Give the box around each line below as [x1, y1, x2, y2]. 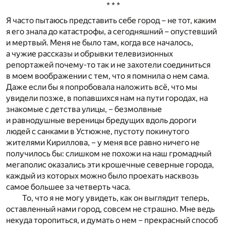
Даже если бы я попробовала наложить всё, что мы [6, 82, 197, 92]
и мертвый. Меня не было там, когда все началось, [6, 38, 193, 48]
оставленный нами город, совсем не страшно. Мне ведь [6, 204, 215, 214]
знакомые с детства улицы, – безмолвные [6, 104, 162, 115]
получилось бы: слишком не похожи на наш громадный [6, 149, 211, 159]
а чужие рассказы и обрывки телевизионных [6, 49, 173, 59]
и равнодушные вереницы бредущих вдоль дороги [6, 116, 196, 126]
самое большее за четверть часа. [6, 182, 131, 192]
